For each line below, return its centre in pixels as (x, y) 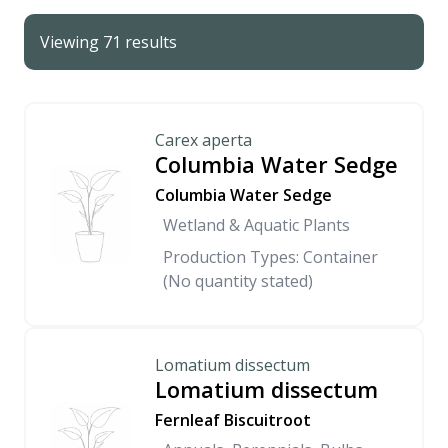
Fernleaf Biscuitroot (233, 420)
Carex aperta (203, 140)
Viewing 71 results (108, 42)
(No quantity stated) (238, 281)
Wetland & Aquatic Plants (256, 225)
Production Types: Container (270, 257)
